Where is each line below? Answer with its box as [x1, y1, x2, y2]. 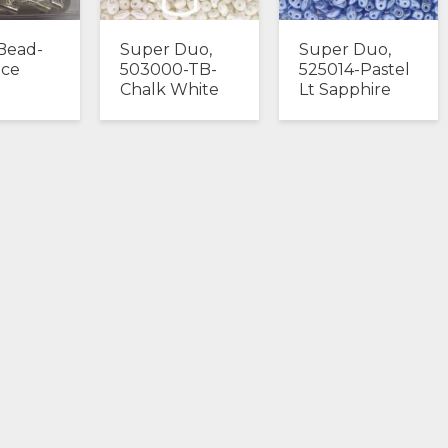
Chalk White [119, 79, 219, 99]
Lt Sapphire [298, 79, 391, 99]
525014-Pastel [298, 59, 410, 79]
